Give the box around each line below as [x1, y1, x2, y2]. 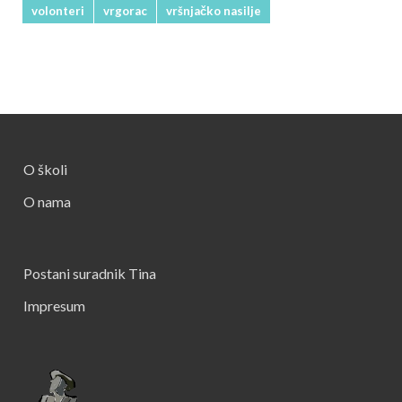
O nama [23, 193, 71, 210]
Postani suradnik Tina [23, 265, 156, 282]
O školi [23, 161, 67, 178]
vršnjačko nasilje [166, 4, 261, 18]
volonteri [31, 4, 84, 18]
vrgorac [103, 4, 147, 18]
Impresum [23, 297, 85, 314]
